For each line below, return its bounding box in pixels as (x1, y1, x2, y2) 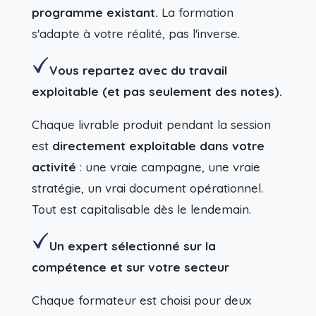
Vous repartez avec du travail (49, 62, 227, 78)
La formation (157, 4, 233, 20)
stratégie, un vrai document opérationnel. (31, 180, 263, 195)
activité (31, 159, 76, 174)
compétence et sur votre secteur (31, 259, 229, 274)
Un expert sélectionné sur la (49, 238, 216, 253)
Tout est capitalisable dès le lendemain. (31, 201, 251, 217)
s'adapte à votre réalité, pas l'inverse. (31, 25, 240, 41)
